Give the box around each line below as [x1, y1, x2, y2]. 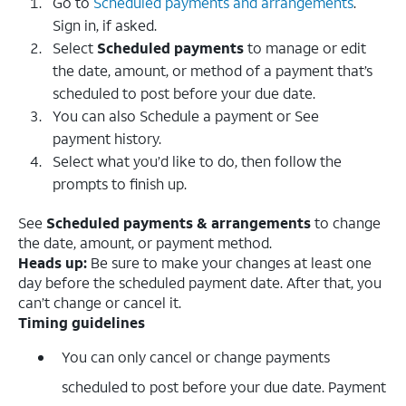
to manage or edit [244, 38, 366, 58]
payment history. [53, 129, 161, 149]
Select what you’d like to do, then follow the [53, 151, 342, 171]
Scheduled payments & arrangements [46, 213, 311, 233]
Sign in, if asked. [53, 15, 157, 35]
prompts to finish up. [53, 174, 187, 194]
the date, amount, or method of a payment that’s [53, 61, 372, 81]
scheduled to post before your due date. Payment [62, 377, 386, 397]
